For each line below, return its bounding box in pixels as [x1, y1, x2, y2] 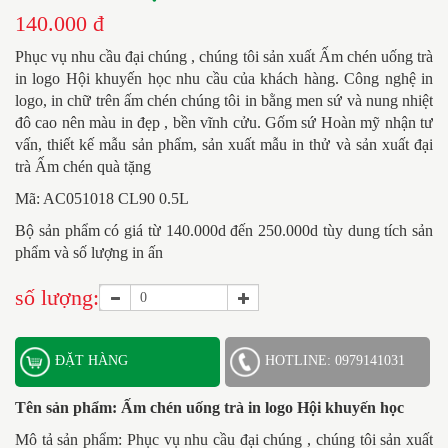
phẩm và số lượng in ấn [15, 244, 163, 262]
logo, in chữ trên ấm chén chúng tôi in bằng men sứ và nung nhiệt [15, 92, 433, 110]
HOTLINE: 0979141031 [264, 353, 405, 369]
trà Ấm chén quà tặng [15, 158, 151, 176]
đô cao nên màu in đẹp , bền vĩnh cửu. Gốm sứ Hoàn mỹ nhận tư [15, 114, 433, 132]
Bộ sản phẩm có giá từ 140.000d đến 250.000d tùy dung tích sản [15, 222, 433, 240]
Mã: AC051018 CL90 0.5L [15, 190, 193, 208]
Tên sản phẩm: [15, 399, 117, 417]
